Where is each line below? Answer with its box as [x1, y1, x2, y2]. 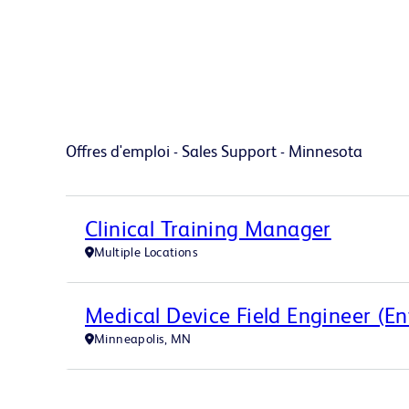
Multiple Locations [94, 245, 199, 259]
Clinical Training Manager [85, 216, 331, 241]
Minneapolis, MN [94, 331, 192, 346]
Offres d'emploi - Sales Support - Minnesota [66, 142, 362, 161]
